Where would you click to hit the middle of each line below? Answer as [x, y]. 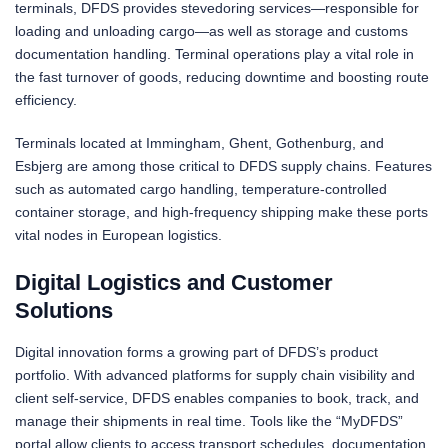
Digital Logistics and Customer [174, 283]
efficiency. [46, 100]
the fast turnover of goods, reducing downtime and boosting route [222, 77]
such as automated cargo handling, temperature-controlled [201, 189]
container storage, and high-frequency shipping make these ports [221, 212]
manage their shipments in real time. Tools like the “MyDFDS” [209, 420]
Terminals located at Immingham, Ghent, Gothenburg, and [199, 143]
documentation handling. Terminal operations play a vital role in [214, 54]
